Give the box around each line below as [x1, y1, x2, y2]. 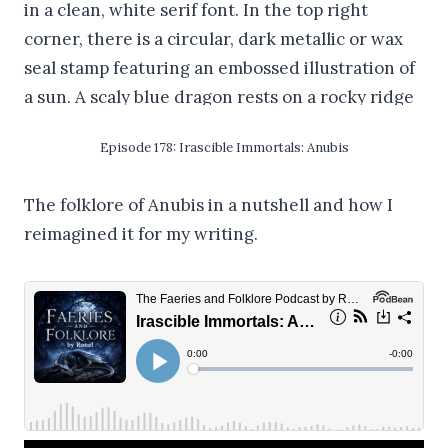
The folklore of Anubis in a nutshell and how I [24, 193, 393, 216]
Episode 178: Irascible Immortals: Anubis [99, 138, 349, 156]
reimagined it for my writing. [24, 222, 258, 245]
